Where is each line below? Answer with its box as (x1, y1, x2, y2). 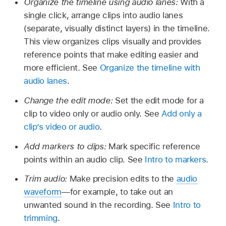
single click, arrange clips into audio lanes (23, 10, 183, 21)
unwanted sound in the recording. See (23, 200, 173, 210)
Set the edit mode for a (115, 95, 204, 105)
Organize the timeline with (99, 63, 200, 73)
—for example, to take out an (62, 187, 174, 197)
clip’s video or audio (23, 121, 100, 132)
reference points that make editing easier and (23, 49, 198, 60)
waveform (23, 187, 62, 197)
